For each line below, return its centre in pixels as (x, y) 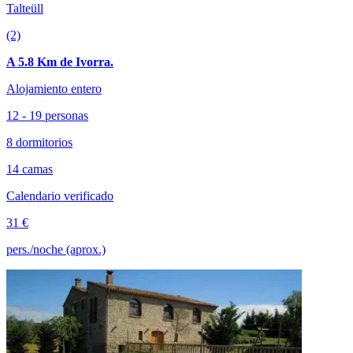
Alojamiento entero (54, 89)
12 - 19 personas (47, 116)
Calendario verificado (60, 196)
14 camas (30, 169)
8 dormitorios (39, 143)
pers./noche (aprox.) (56, 250)
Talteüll (25, 9)
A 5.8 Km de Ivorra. (60, 62)
